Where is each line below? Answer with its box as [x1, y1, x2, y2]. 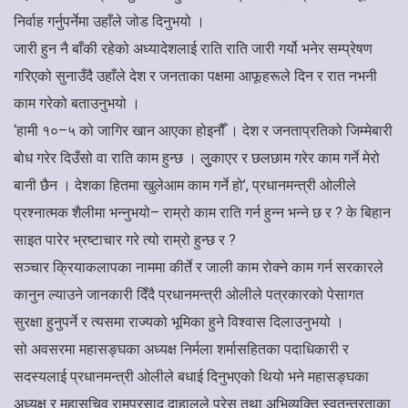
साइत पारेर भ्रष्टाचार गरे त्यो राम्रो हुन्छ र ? [14, 230, 236, 249]
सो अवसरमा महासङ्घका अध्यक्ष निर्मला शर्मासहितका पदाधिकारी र [14, 340, 349, 358]
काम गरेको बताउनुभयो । [14, 94, 144, 112]
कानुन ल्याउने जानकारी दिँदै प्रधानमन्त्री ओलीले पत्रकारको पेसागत [14, 285, 363, 303]
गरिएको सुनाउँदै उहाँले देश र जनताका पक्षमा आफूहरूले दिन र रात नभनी [14, 66, 377, 85]
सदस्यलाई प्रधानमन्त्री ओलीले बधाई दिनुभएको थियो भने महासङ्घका [14, 367, 369, 385]
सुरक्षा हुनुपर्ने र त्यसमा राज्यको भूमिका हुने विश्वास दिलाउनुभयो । [14, 312, 344, 331]
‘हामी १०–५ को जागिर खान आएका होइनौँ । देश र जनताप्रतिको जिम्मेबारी [14, 121, 393, 139]
